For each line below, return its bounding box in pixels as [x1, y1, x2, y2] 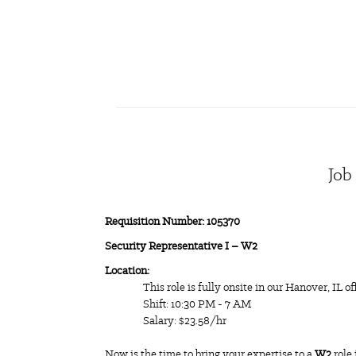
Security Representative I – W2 [105, 238, 257, 253]
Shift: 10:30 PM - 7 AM [143, 296, 251, 311]
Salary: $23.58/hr [143, 313, 229, 328]
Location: [105, 263, 149, 278]
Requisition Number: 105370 [105, 214, 242, 229]
